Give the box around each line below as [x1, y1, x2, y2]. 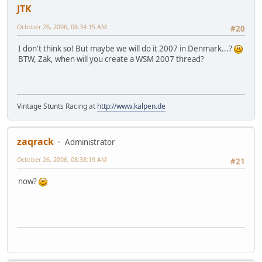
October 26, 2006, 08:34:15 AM [17, 22, 107, 31]
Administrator [65, 136, 115, 147]
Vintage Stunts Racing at [17, 101, 97, 111]
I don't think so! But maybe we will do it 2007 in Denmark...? [18, 43, 234, 54]
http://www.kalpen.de [97, 101, 166, 111]
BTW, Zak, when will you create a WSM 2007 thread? [18, 53, 204, 64]
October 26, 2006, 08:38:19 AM [17, 154, 107, 164]
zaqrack [17, 135, 54, 148]
